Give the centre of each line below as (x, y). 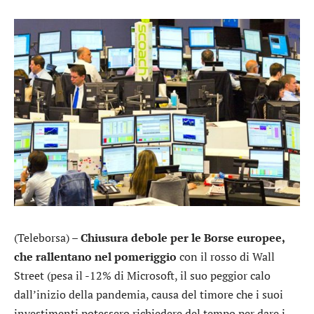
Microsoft (151, 275)
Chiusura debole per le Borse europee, (183, 237)
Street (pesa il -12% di (70, 275)
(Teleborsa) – (47, 237)
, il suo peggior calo (223, 275)
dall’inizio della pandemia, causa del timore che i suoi (149, 294)
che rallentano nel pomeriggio (95, 256)
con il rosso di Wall (226, 256)
